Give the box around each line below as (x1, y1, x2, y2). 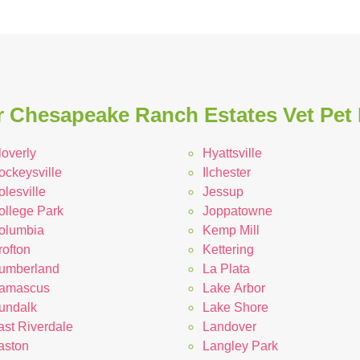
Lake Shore (202, 300, 268, 314)
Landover (202, 319, 256, 333)
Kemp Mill (202, 223, 260, 237)
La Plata (202, 261, 250, 276)
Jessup (202, 184, 243, 198)
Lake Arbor (202, 280, 265, 295)
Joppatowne (202, 203, 272, 218)
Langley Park (202, 338, 278, 353)
